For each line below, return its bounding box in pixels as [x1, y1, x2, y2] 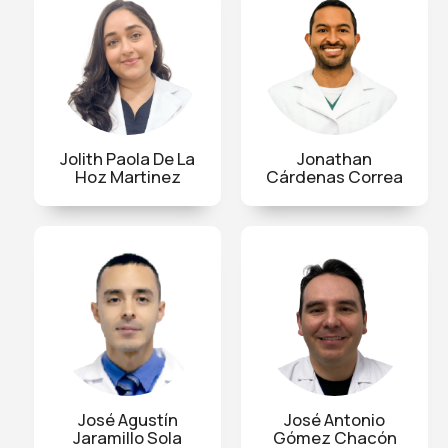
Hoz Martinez [74, 164, 181, 188]
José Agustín [77, 407, 178, 431]
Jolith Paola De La [60, 146, 195, 170]
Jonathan [297, 146, 372, 170]
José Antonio [284, 407, 385, 431]
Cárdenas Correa [266, 164, 403, 188]
